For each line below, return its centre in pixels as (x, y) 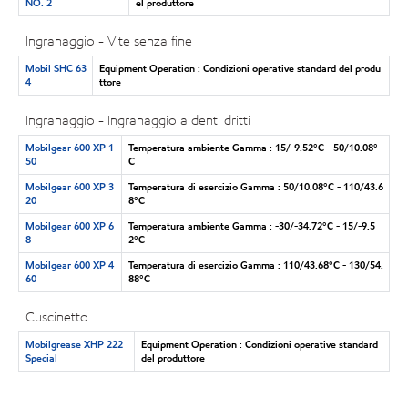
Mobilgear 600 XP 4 (69, 265)
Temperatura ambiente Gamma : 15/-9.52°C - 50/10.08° (253, 147)
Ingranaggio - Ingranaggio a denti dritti (138, 120)
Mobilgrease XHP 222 (74, 344)
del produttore (173, 357)
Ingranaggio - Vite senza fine (109, 41)
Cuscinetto (57, 317)
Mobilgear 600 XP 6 (69, 225)
